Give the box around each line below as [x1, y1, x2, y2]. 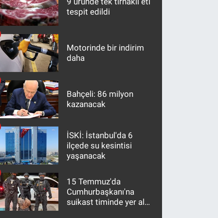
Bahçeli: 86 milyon [67, 89, 134, 99]
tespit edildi [67, 7, 110, 17]
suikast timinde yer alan [67, 197, 154, 207]
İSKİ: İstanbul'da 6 [67, 130, 133, 140]
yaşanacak [67, 150, 106, 161]
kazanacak [67, 99, 106, 109]
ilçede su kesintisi [67, 140, 132, 150]
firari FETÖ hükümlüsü [67, 207, 148, 217]
